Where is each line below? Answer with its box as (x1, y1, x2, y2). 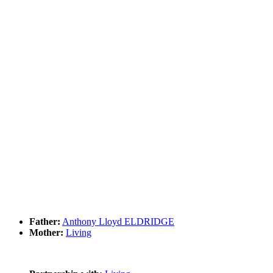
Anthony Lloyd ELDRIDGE (62, 216, 174, 227)
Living (66, 227, 91, 238)
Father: (29, 216, 60, 227)
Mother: (29, 227, 63, 238)
